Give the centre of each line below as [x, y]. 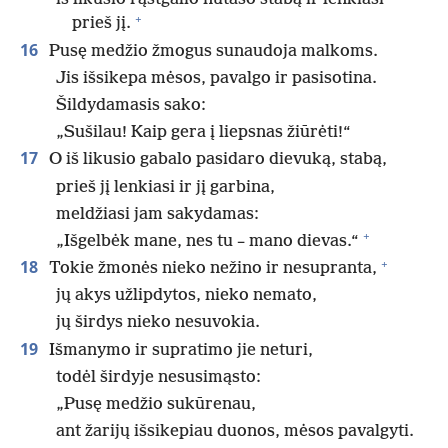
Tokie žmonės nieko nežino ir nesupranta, [211, 269]
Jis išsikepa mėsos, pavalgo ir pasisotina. [216, 78]
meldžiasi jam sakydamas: [157, 214]
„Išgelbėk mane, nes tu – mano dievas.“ [207, 241]
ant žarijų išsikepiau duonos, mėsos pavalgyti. [235, 432]
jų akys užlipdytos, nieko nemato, [186, 296]
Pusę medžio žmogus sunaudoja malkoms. [211, 51]
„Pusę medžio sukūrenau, [156, 405]
